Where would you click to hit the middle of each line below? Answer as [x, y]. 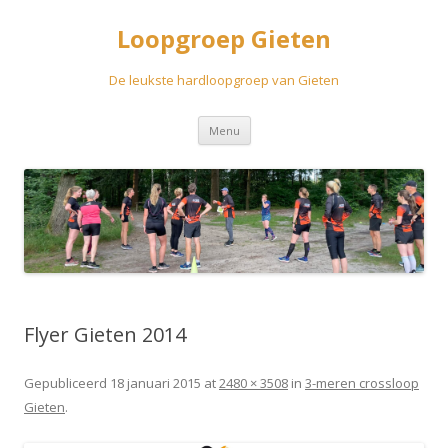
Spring [270, 122]
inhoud [272, 150]
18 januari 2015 [155, 382]
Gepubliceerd [67, 382]
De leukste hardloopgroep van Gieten [224, 80]
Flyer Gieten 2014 [105, 334]
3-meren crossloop [362, 382]
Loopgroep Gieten [224, 38]
